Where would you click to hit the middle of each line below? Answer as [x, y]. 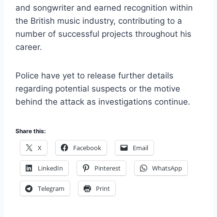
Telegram [51, 189]
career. [29, 47]
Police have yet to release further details [94, 76]
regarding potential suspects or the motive [98, 89]
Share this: [31, 131]
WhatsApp [167, 168]
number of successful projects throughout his [103, 34]
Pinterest [108, 168]
